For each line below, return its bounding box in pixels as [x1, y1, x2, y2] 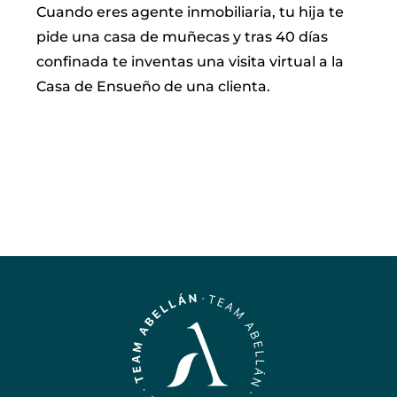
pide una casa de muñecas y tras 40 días [36, 27, 329, 45]
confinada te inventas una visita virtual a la [36, 52, 345, 70]
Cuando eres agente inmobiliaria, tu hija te [36, 3, 345, 20]
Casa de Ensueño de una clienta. [36, 77, 271, 95]
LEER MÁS [36, 111, 120, 128]
